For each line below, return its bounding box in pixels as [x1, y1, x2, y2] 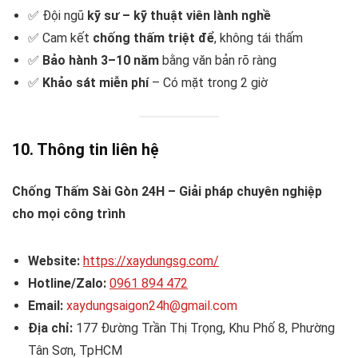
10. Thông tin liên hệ [12, 139, 159, 159]
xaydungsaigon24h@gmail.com [66, 297, 237, 313]
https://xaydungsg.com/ [83, 253, 219, 268]
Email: [28, 297, 63, 313]
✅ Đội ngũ [28, 8, 87, 24]
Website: [28, 253, 80, 268]
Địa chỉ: [28, 320, 73, 336]
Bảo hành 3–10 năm [42, 53, 159, 69]
